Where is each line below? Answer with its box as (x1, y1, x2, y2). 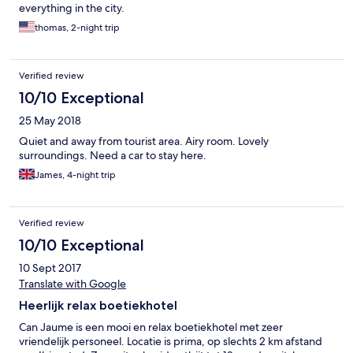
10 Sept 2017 (19, 261, 81, 276)
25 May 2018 (19, 113, 81, 128)
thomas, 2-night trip (35, 21, 120, 35)
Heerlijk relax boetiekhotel (19, 298, 177, 314)
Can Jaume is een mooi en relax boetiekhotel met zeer (19, 320, 283, 335)
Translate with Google (19, 277, 126, 292)
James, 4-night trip (35, 169, 116, 182)
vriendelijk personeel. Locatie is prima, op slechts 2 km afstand (19, 334, 322, 349)
